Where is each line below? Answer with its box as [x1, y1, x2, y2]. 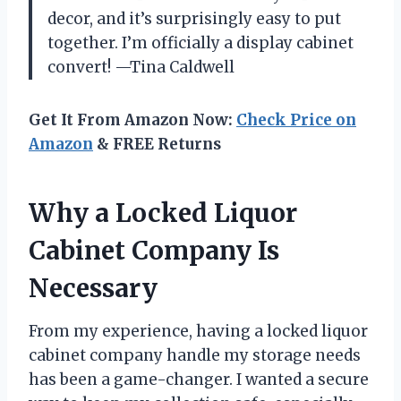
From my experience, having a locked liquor [29, 321, 368, 342]
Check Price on [236, 110, 356, 131]
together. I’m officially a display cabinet [47, 33, 354, 54]
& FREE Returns [93, 134, 221, 155]
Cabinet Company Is [29, 235, 279, 268]
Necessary [29, 272, 158, 305]
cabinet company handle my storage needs [29, 346, 361, 366]
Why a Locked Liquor [29, 197, 297, 230]
